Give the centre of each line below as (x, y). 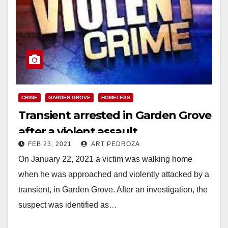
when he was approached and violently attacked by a (114, 174)
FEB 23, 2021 (50, 144)
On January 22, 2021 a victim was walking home (105, 159)
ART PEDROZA (115, 144)
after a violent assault (78, 131)
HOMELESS (116, 97)
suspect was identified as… (68, 205)
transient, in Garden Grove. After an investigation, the (113, 189)
